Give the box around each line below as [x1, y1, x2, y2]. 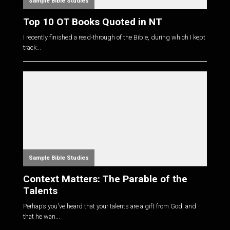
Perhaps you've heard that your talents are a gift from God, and [23, 202, 196, 210]
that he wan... [23, 213, 60, 221]
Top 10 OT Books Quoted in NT [23, 15, 162, 28]
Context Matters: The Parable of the [23, 172, 187, 185]
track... [23, 44, 41, 52]
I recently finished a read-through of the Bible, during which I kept [23, 33, 205, 42]
